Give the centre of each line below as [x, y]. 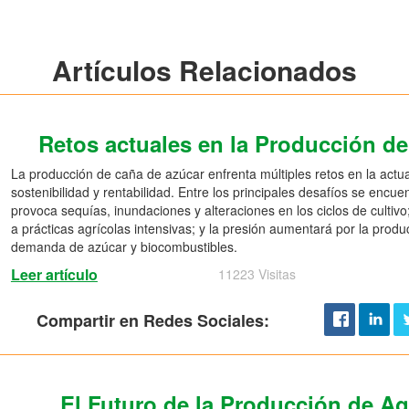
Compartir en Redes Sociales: [152, 320]
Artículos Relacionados [204, 69]
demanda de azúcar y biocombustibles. [124, 246]
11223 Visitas [257, 273]
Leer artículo [54, 274]
